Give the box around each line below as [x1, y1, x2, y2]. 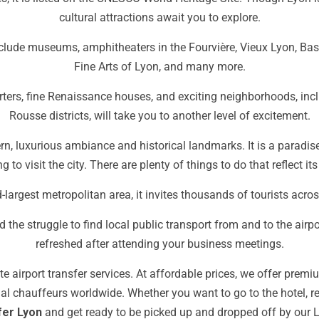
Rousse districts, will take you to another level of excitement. [9, 109, 310, 122]
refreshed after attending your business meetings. [35, 237, 284, 251]
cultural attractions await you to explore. [58, 11, 261, 24]
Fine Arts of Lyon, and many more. [73, 60, 246, 73]
